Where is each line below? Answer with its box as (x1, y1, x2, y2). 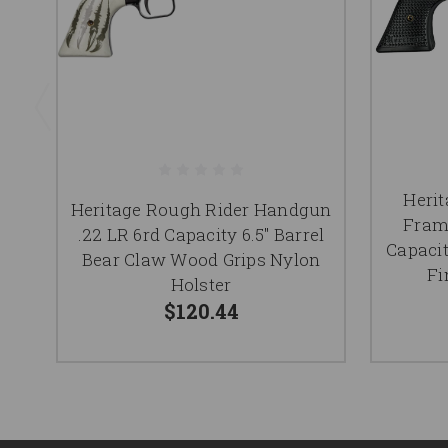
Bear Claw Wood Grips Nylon (81, 248, 321, 272)
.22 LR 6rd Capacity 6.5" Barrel (77, 223, 325, 247)
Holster (170, 273, 232, 297)
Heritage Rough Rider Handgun (70, 198, 332, 222)
